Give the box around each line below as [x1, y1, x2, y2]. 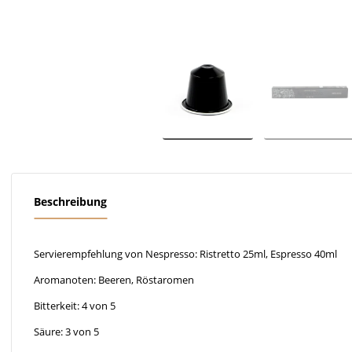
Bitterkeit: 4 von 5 [34, 298, 115, 313]
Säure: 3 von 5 [34, 324, 113, 339]
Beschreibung [34, 193, 107, 209]
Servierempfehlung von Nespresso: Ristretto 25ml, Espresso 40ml [34, 246, 337, 261]
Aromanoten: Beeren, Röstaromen [34, 272, 194, 287]
